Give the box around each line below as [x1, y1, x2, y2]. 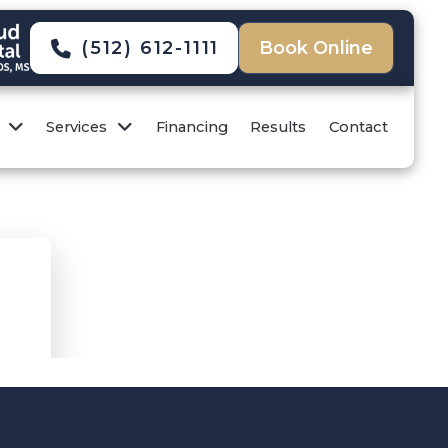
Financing [155, 117, 228, 136]
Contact [329, 117, 389, 136]
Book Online [259, 37, 374, 59]
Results [250, 117, 307, 136]
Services [46, 117, 108, 136]
